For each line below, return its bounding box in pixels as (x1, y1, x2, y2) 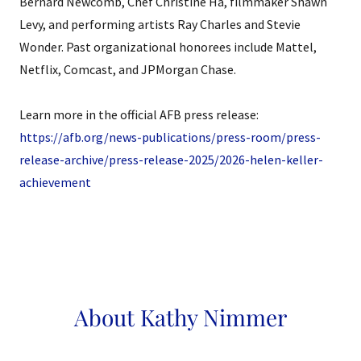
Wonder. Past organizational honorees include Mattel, (19, 39, 317, 56)
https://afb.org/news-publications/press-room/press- (19, 129, 321, 146)
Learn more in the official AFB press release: (19, 106, 259, 123)
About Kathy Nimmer (74, 302, 287, 333)
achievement (19, 174, 91, 191)
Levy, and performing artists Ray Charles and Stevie (19, 16, 301, 33)
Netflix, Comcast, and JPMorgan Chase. (19, 61, 239, 78)
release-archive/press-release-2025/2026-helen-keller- (19, 151, 323, 168)
